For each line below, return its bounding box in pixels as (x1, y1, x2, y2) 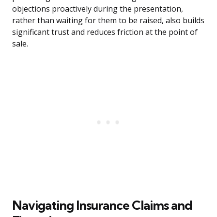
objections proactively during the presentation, (12, 3, 183, 15)
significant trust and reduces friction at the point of (12, 27, 198, 38)
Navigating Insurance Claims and (12, 197, 192, 214)
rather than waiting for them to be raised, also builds (12, 15, 204, 26)
